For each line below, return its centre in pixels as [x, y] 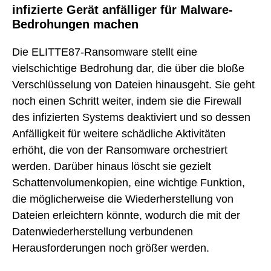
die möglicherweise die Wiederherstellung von [123, 199]
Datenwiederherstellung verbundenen [103, 232]
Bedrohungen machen [75, 24]
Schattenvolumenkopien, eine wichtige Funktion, [129, 183]
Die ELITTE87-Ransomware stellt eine [105, 52]
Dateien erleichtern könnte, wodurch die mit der [126, 216]
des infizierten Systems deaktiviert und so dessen [131, 118]
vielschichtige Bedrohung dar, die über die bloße [128, 69]
